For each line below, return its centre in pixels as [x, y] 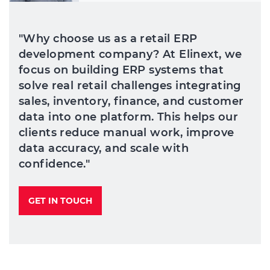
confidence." [55, 164]
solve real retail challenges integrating [130, 86]
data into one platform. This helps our [128, 117]
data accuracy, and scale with [104, 149]
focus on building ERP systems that [121, 70]
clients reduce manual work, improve [127, 133]
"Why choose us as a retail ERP [108, 39]
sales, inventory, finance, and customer [131, 102]
